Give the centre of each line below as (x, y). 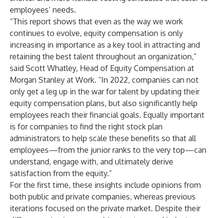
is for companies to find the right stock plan (86, 127)
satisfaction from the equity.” (61, 173)
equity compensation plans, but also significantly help (104, 103)
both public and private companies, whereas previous (103, 197)
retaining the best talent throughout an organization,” (103, 56)
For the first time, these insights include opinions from (105, 185)
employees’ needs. (43, 10)
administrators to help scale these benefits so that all (103, 138)
